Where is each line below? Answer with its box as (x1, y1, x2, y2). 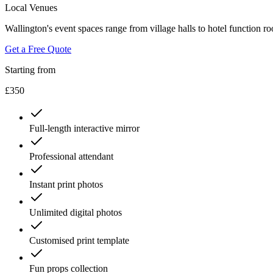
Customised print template (29, 235, 129, 246)
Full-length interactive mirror (29, 122, 140, 133)
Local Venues (5, 2, 57, 13)
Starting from (5, 64, 55, 75)
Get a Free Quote (5, 43, 71, 54)
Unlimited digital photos (29, 207, 122, 218)
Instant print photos (29, 179, 103, 190)
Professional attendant (29, 151, 113, 161)
